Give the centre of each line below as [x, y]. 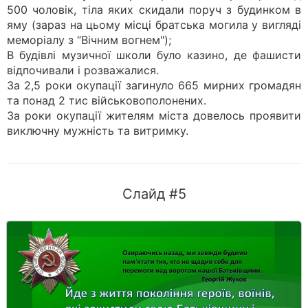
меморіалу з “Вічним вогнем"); [89, 40]
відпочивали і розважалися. [83, 70]
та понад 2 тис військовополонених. [107, 100]
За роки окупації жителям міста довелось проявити [154, 115]
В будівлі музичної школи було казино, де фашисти [154, 55]
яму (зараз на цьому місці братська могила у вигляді [154, 25]
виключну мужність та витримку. [98, 131]
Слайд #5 [154, 194]
